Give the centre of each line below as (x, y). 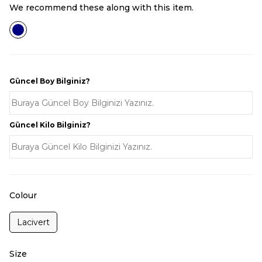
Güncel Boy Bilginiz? (50, 81)
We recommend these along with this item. (101, 8)
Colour (23, 195)
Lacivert (33, 222)
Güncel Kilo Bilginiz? (50, 125)
